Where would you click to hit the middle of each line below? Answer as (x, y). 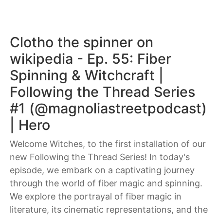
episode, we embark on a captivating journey (102, 170)
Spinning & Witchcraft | (87, 75)
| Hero (30, 125)
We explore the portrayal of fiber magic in (96, 196)
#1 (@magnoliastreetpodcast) (108, 108)
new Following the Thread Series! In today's (100, 157)
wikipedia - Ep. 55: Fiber (91, 59)
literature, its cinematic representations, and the (109, 209)
